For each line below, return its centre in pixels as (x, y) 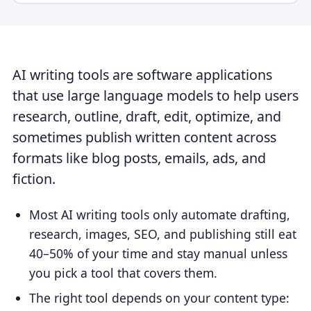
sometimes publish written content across (144, 137)
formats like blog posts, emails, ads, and (139, 158)
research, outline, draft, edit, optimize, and (146, 117)
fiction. (34, 179)
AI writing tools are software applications (142, 75)
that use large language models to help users (155, 96)
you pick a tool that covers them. (124, 272)
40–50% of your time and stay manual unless (159, 253)
